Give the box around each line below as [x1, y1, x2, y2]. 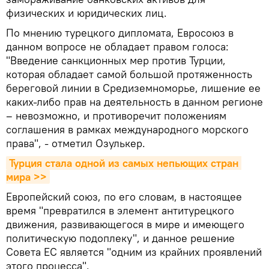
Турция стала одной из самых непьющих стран [9, 156, 238, 171]
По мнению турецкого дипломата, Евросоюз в [6, 26, 234, 40]
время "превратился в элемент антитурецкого [6, 204, 234, 218]
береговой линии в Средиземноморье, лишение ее [6, 81, 261, 95]
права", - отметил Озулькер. [6, 136, 145, 151]
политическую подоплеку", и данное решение [6, 231, 235, 246]
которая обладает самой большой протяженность [6, 67, 252, 82]
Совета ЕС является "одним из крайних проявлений [6, 245, 262, 259]
